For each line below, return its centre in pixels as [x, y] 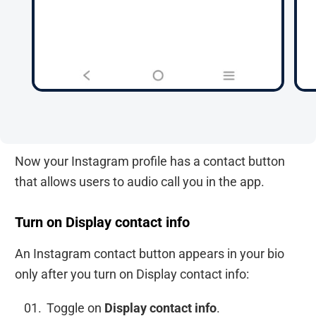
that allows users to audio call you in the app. [140, 182]
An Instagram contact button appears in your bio [150, 253]
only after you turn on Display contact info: [132, 274]
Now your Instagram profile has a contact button [150, 162]
